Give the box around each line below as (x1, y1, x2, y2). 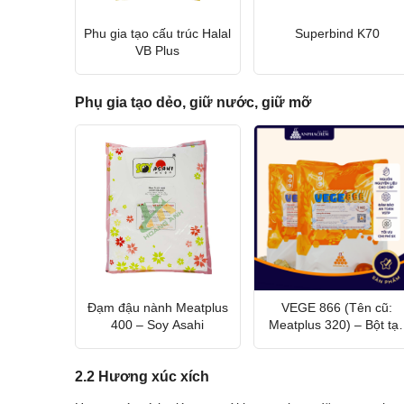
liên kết (317, 334, 358, 349)
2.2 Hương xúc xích (74, 369, 209, 385)
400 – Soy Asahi (111, 317, 205, 332)
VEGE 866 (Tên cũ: (281, 299, 393, 315)
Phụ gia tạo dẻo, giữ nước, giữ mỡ (74, 95, 311, 111)
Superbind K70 (294, 25, 380, 41)
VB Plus (135, 42, 180, 58)
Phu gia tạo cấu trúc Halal (84, 25, 232, 41)
